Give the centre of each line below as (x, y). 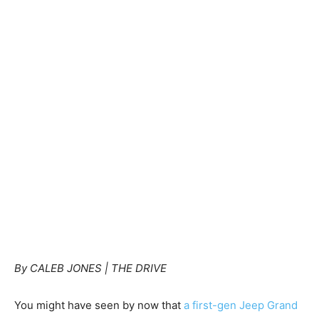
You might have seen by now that (99, 305)
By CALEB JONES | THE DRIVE (90, 268)
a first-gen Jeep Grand (241, 305)
